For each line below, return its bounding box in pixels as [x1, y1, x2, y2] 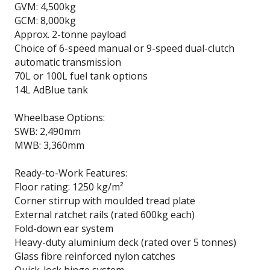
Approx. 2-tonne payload [14, 27, 126, 41]
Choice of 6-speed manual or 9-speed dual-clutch [14, 41, 234, 55]
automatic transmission [14, 55, 121, 69]
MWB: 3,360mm [14, 138, 84, 152]
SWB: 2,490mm [14, 124, 81, 138]
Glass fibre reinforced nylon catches [14, 249, 175, 263]
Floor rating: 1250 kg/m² [14, 180, 124, 193]
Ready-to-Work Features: [14, 166, 127, 180]
